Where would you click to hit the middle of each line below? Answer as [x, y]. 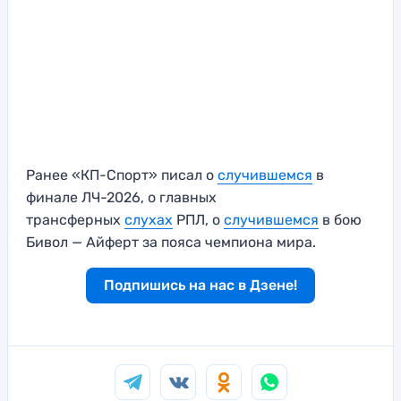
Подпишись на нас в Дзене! [200, 285]
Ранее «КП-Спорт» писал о [122, 175]
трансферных [75, 219]
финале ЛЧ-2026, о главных [121, 197]
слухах [149, 219]
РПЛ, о [198, 219]
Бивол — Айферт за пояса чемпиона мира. [171, 242]
